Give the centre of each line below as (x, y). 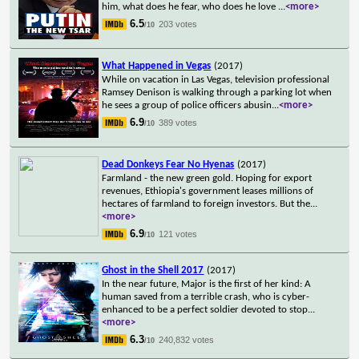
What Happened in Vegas (157, 66)
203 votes (178, 24)
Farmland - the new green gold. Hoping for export (207, 178)
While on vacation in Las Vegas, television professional (216, 79)
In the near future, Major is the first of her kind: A (207, 284)
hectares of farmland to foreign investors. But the (206, 204)
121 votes (178, 234)
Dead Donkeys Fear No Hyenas (168, 164)
